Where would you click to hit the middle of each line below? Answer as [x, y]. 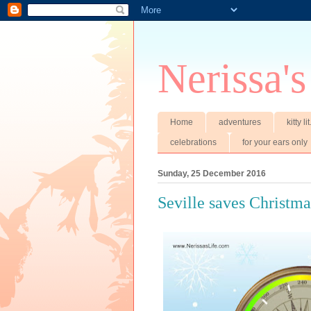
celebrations [193, 143]
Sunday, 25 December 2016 [212, 174]
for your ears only [275, 143]
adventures [240, 122]
